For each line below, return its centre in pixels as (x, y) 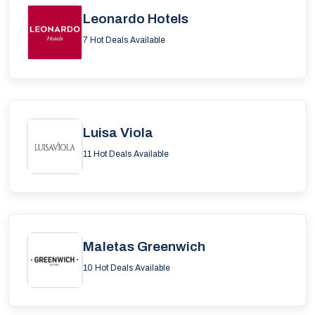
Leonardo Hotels (136, 19)
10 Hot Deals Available (127, 268)
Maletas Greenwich (144, 246)
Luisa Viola (118, 133)
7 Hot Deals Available (124, 40)
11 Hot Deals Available (126, 154)
